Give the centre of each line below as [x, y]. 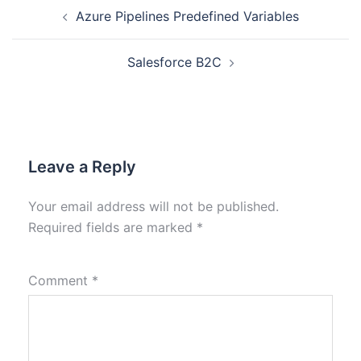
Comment [60, 280]
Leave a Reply [82, 167]
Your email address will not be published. [154, 206]
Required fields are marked [112, 227]
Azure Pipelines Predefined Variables [187, 16]
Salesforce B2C [174, 62]
